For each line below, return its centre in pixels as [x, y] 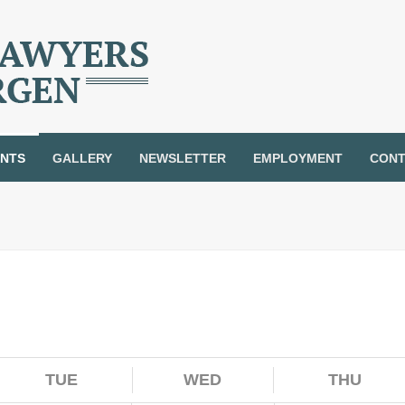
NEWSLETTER [183, 158]
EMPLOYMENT [298, 158]
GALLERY [82, 158]
